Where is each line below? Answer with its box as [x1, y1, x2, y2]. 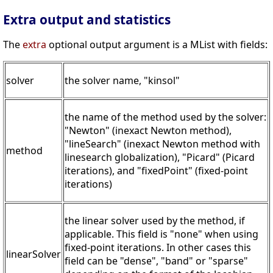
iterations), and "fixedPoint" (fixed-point [65, 164, 248, 178]
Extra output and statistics [3, 11, 171, 29]
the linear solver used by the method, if [65, 214, 245, 228]
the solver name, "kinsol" [65, 74, 180, 88]
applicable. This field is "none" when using [65, 227, 258, 241]
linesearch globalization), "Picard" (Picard [65, 151, 255, 165]
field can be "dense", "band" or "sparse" [65, 254, 248, 268]
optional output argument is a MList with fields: [46, 38, 268, 52]
